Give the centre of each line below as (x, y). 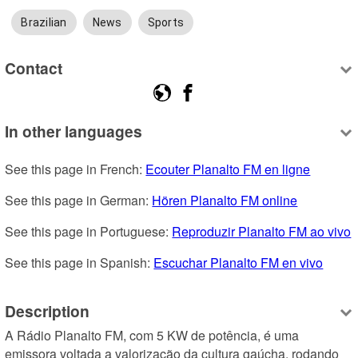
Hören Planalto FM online (225, 201)
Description (48, 310)
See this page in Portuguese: (89, 232)
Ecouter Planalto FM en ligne (228, 169)
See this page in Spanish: (80, 263)
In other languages (74, 131)
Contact (34, 68)
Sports (166, 23)
